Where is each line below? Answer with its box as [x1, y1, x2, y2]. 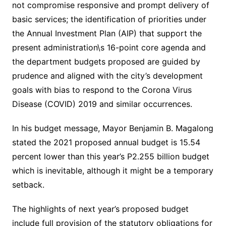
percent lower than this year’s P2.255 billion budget [12, 151, 209, 161]
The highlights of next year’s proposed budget [12, 204, 189, 214]
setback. [12, 180, 44, 190]
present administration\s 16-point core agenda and [12, 42, 206, 52]
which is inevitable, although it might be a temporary [12, 165, 213, 176]
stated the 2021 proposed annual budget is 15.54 [12, 137, 200, 147]
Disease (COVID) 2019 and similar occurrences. [12, 99, 192, 109]
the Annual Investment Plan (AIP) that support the [12, 28, 202, 38]
